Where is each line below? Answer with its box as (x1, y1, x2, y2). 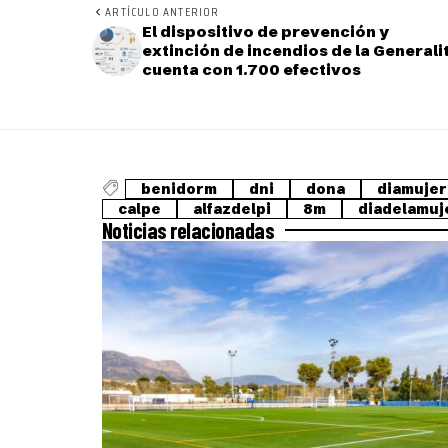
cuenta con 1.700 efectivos (142, 60, 361, 80)
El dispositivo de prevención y (142, 22, 389, 42)
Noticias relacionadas (102, 217, 275, 244)
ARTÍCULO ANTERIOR (105, 2, 220, 22)
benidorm (141, 180, 217, 199)
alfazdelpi (193, 200, 271, 219)
